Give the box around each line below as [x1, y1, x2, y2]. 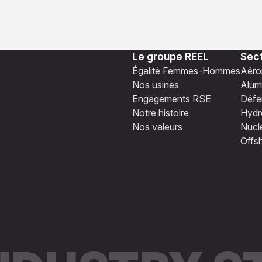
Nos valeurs [132, 121, 182, 133]
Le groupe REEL [132, 50, 209, 63]
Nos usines [132, 79, 179, 91]
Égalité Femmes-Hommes [132, 65, 240, 77]
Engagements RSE [132, 93, 211, 105]
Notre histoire [132, 107, 189, 119]
